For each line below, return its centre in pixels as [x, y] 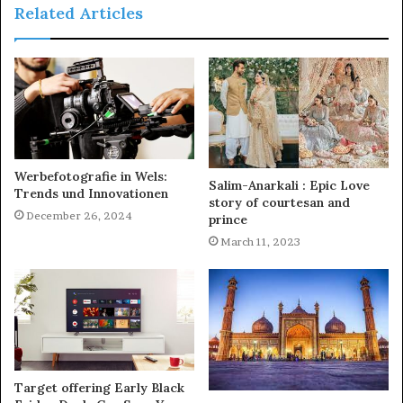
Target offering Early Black [99, 388]
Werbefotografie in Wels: [91, 177]
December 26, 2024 [79, 216]
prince [228, 220]
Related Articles [79, 13]
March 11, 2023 [260, 242]
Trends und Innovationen [91, 194]
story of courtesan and [279, 203]
